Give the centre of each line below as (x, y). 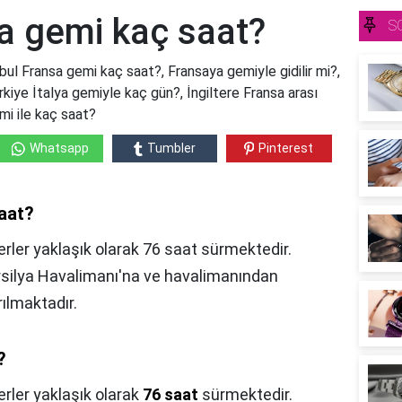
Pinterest (286, 149)
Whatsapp (59, 149)
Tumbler (171, 149)
